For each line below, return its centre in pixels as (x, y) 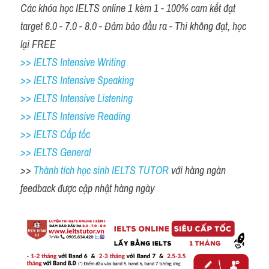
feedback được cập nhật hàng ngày (89, 188)
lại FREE (38, 44)
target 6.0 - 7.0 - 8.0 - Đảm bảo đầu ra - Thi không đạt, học (133, 26)
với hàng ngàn (198, 170)
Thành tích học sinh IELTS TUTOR (102, 170)
